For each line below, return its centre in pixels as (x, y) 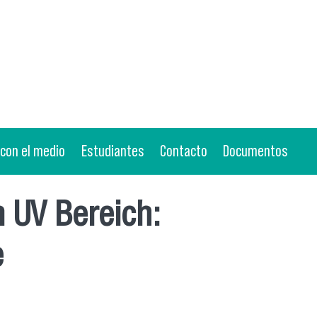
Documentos (256, 151)
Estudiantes (113, 151)
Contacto (183, 151)
